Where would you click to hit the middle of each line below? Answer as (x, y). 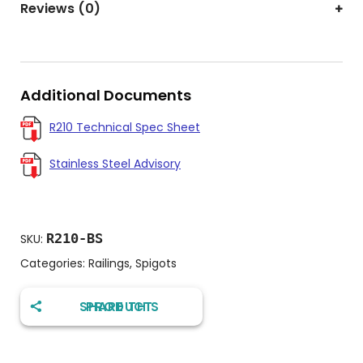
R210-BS (75, 238)
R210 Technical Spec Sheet (125, 127)
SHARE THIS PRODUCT (119, 306)
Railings (109, 263)
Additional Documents (106, 95)
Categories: (54, 263)
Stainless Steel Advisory (115, 164)
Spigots (156, 263)
